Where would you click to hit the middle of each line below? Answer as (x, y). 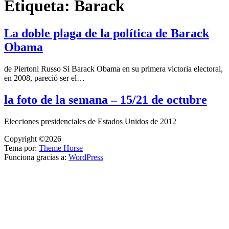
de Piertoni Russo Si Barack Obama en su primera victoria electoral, (113, 68)
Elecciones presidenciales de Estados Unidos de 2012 (90, 121)
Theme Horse (61, 148)
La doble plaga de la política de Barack (107, 33)
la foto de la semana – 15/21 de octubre (106, 99)
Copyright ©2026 (33, 139)
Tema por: (21, 148)
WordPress (86, 157)
